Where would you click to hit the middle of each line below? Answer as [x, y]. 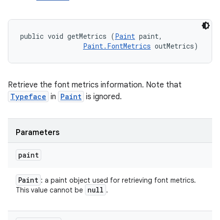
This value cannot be [50, 190]
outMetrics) [175, 46]
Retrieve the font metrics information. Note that [95, 85]
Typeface [28, 96]
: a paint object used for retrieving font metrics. [118, 180]
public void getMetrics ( [68, 36]
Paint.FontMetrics [117, 46]
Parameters [38, 133]
